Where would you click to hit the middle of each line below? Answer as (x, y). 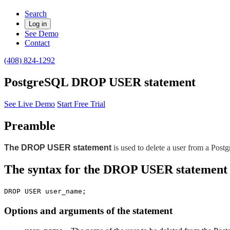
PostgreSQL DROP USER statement (100, 82)
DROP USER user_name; (45, 191)
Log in (38, 24)
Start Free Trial (81, 104)
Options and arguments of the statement (88, 211)
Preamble (30, 126)
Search (36, 14)
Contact (37, 43)
